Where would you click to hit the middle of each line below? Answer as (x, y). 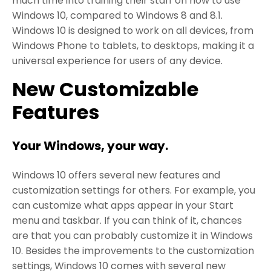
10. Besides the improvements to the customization (133, 250)
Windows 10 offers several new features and (116, 175)
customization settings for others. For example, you (134, 190)
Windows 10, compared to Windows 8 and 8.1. (117, 15)
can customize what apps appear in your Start (123, 205)
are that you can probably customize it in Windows (132, 235)
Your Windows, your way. (90, 145)
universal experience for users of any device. (117, 60)
